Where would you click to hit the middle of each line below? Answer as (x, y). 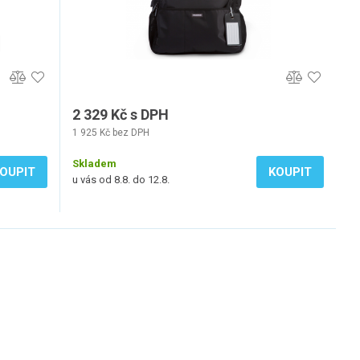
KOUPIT (290, 172)
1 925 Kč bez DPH (111, 133)
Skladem (94, 164)
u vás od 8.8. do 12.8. (121, 180)
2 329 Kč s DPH (121, 115)
